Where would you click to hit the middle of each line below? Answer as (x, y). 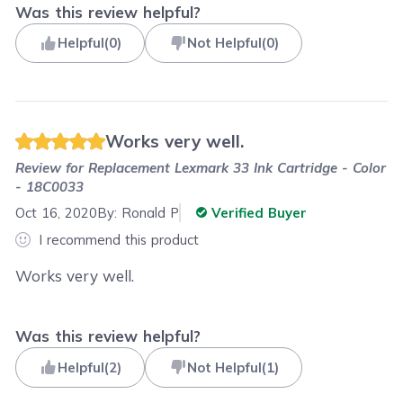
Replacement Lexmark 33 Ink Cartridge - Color (237, 167)
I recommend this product (118, 239)
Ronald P (151, 213)
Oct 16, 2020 (57, 213)
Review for (52, 167)
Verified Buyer (257, 213)
